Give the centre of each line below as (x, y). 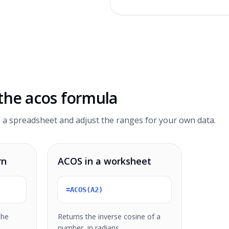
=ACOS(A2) (84, 190)
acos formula (71, 98)
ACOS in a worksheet (105, 161)
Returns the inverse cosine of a (109, 216)
